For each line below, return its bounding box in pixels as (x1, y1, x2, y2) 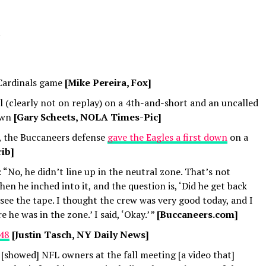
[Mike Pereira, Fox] (65, 76, 151, 89)
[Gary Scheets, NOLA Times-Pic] (14, 110, 161, 123)
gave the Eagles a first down (107, 131, 227, 144)
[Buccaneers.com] (157, 208, 238, 221)
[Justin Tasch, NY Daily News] (12, 228, 149, 241)
